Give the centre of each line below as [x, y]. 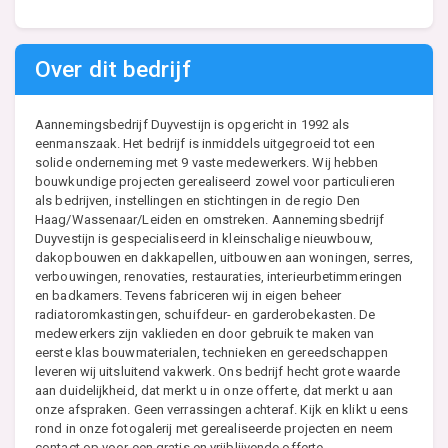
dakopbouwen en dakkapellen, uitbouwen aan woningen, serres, [224, 257]
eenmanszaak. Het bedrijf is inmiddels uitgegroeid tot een [205, 143]
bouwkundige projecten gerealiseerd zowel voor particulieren [215, 181]
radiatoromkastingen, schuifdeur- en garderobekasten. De [205, 314]
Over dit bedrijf [113, 69]
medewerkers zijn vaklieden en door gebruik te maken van [205, 333]
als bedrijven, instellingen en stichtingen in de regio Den [197, 200]
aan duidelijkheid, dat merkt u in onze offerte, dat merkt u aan [214, 390]
